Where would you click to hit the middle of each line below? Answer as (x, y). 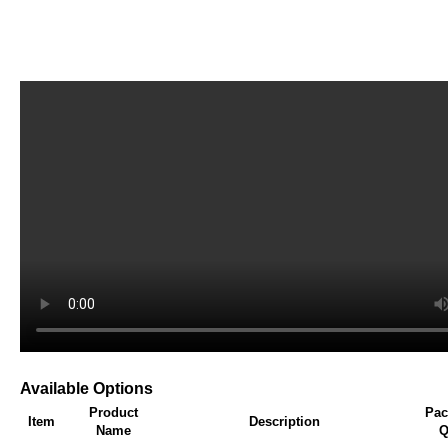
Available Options (86, 388)
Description (284, 421)
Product (113, 412)
